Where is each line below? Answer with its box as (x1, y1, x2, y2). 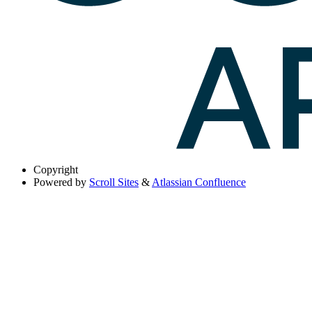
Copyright (33, 163, 78, 175)
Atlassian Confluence (152, 175, 246, 188)
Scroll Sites (89, 175, 139, 188)
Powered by (33, 175, 86, 188)
